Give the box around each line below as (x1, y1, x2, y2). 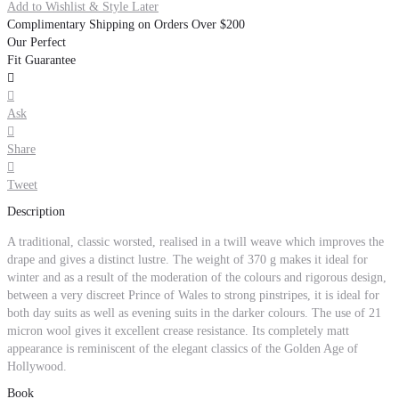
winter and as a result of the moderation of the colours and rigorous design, (7, 271, 387, 285)
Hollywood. (7, 360, 67, 374)
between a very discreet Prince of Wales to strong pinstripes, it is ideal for (7, 289, 379, 303)
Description (7, 205, 65, 219)
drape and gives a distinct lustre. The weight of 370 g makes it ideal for (7, 253, 368, 267)
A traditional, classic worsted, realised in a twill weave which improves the (7, 235, 384, 249)
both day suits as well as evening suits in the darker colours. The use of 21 (7, 306, 381, 321)
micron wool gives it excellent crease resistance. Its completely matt (7, 324, 349, 338)
